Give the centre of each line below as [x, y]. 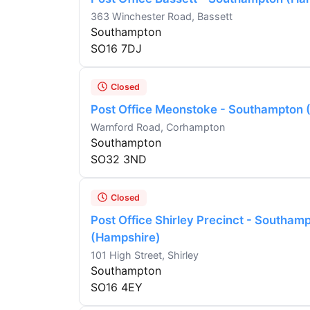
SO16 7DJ [116, 49]
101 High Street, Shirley [145, 255]
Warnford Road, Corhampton [158, 127]
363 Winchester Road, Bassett [162, 17]
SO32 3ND [119, 159]
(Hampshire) [126, 238]
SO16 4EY [117, 288]
